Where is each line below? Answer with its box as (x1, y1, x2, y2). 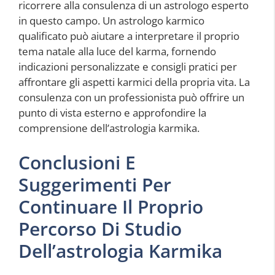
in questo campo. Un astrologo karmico (18, 14, 204, 28)
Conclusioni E (18, 149, 136, 175)
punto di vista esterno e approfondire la (18, 106, 206, 120)
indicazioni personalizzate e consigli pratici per (18, 60, 237, 74)
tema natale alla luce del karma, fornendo (18, 44, 216, 59)
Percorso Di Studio (18, 215, 182, 241)
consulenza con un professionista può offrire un (18, 90, 244, 105)
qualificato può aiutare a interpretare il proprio (18, 29, 239, 44)
